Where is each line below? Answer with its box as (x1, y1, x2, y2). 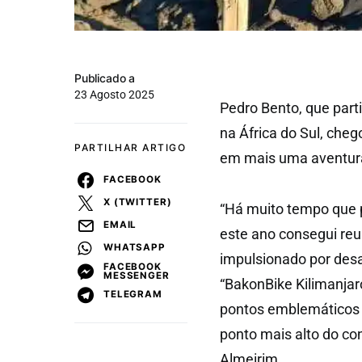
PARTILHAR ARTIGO (74, 141, 186, 154)
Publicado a (74, 70, 136, 85)
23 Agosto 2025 (74, 87, 154, 101)
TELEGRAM (103, 288, 162, 301)
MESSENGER (103, 269, 170, 281)
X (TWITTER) (103, 196, 172, 208)
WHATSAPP (103, 242, 166, 254)
